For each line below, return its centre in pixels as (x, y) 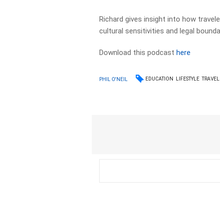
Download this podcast (138, 53)
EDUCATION (160, 79)
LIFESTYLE (188, 79)
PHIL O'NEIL (114, 79)
